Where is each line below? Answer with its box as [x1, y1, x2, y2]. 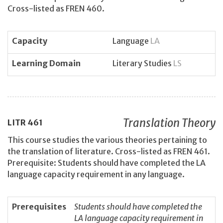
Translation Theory [123, 115, 216, 130]
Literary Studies [112, 58, 173, 68]
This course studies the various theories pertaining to [7, 135, 207, 145]
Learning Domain [12, 58, 81, 68]
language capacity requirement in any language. [7, 169, 185, 180]
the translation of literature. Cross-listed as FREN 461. [7, 146, 210, 157]
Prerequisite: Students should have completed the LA [7, 158, 206, 168]
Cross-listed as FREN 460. [7, 3, 105, 14]
